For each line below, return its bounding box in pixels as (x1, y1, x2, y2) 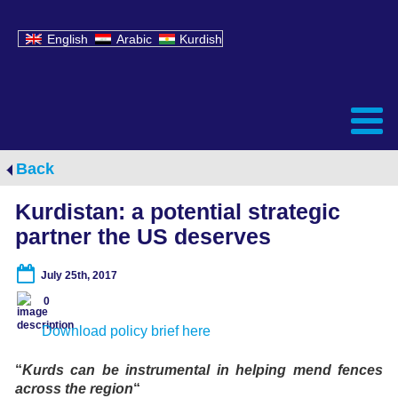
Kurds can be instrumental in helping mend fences (22, 362, 383, 378)
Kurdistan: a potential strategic (15, 199, 340, 224)
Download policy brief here (42, 323, 211, 338)
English (46, 32, 88, 47)
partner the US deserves (15, 224, 271, 249)
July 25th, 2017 (41, 268, 117, 282)
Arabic (115, 32, 152, 47)
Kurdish (179, 32, 223, 47)
